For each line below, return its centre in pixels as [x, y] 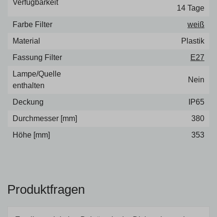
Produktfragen [46, 189]
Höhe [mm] [31, 135]
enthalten [29, 85]
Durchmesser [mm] [45, 118]
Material [26, 41]
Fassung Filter [37, 57]
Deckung [28, 102]
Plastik [193, 41]
